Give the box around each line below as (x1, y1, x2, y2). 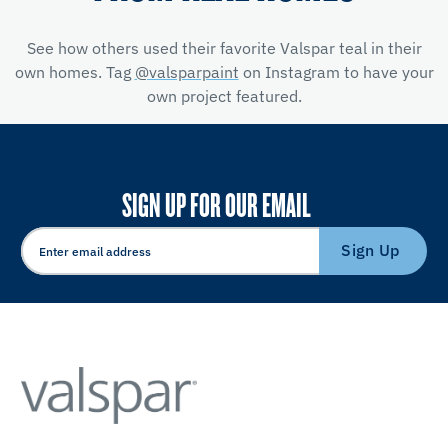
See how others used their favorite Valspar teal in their (26, 37, 422, 58)
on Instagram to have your (238, 61, 434, 82)
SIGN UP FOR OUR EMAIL (121, 181, 311, 226)
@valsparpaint (134, 61, 239, 82)
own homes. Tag (14, 61, 135, 82)
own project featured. (146, 85, 302, 106)
